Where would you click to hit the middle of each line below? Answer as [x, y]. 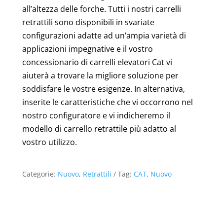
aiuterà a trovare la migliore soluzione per [100, 75]
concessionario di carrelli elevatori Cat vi [97, 62]
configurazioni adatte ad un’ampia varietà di [104, 35]
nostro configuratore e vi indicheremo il [96, 115]
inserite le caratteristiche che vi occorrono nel [107, 102]
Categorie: [40, 174]
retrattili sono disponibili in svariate [88, 22]
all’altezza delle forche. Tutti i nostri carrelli [101, 9]
